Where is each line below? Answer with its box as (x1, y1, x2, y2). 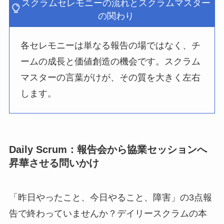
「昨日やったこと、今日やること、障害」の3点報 (8, 192, 212, 203)
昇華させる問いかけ (8, 157, 99, 168)
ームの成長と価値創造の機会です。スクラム (20, 56, 201, 67)
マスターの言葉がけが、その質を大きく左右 (20, 72, 201, 83)
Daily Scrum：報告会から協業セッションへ (8, 143, 207, 155)
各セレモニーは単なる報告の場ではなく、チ (20, 40, 201, 51)
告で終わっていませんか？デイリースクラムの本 (8, 208, 207, 219)
